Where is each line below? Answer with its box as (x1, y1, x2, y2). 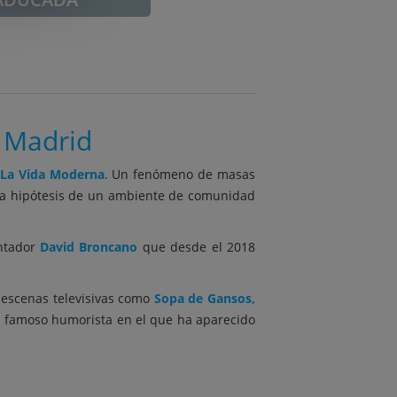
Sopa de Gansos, (153, 290, 256, 307)
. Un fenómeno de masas (104, 166, 256, 183)
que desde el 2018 (142, 238, 256, 255)
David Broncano (40, 238, 143, 255)
